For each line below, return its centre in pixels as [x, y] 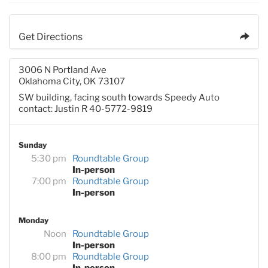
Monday [33, 220]
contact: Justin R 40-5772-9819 [86, 109]
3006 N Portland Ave [63, 70]
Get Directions [51, 36]
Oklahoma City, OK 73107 [72, 81]
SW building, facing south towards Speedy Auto [119, 97]
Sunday [33, 145]
